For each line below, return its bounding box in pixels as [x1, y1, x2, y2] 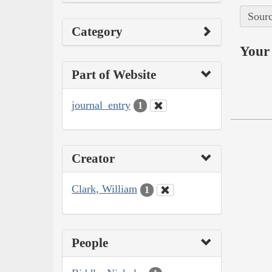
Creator [72, 151, 115, 166]
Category [72, 24, 123, 39]
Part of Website [72, 67, 156, 82]
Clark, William [72, 183, 137, 195]
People [72, 235, 108, 250]
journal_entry [72, 98, 131, 111]
